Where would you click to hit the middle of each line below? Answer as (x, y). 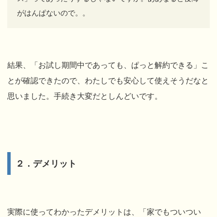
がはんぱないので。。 (53, 13)
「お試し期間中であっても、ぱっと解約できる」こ (120, 65)
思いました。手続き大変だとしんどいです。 (85, 96)
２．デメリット (46, 163)
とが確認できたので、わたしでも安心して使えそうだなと (108, 80)
